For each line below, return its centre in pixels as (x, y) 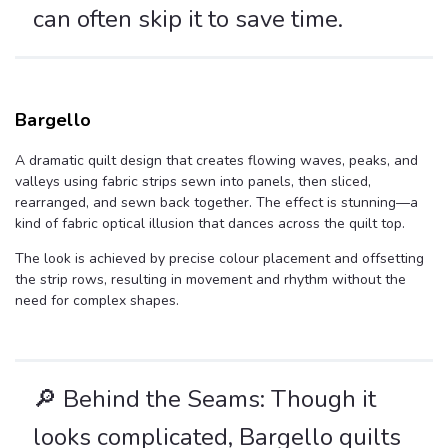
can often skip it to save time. (188, 19)
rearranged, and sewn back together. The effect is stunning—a (216, 203)
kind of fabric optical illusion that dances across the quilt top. (210, 224)
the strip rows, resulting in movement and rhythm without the (210, 280)
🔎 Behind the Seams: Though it (204, 399)
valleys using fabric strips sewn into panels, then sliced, (193, 182)
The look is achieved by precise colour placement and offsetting (219, 259)
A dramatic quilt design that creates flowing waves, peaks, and (216, 161)
